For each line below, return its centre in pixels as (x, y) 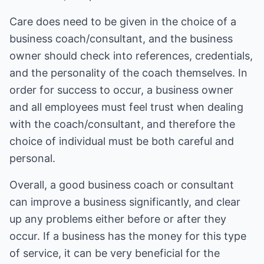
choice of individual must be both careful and (122, 141)
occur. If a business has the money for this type (128, 236)
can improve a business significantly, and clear (125, 202)
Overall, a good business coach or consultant (122, 185)
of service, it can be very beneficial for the (115, 253)
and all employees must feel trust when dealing (126, 107)
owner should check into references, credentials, (131, 56)
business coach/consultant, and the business (121, 39)
